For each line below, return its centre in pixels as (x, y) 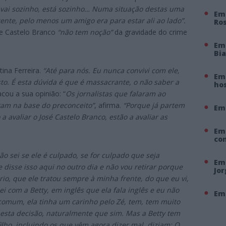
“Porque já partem (153, 105)
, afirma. (108, 105)
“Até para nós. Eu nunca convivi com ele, (111, 70)
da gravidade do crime (150, 32)
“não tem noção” (85, 32)
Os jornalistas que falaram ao (116, 93)
